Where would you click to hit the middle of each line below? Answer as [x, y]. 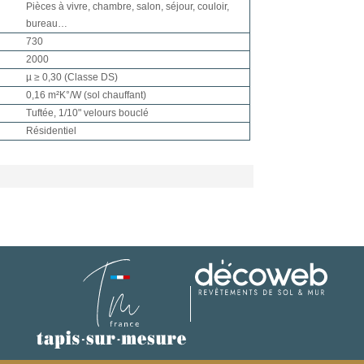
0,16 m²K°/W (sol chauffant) [86, 95]
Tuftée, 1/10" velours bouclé [87, 113]
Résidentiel [51, 130]
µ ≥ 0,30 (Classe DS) [72, 77]
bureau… [47, 23]
